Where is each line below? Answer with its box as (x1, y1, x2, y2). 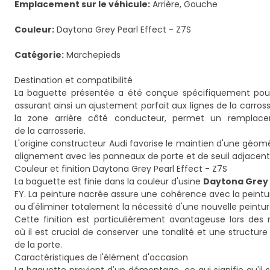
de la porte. (14, 239, 62, 251)
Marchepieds (64, 49, 121, 61)
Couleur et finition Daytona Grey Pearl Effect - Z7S (14, 163, 227, 175)
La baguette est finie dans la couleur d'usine (14, 175, 203, 187)
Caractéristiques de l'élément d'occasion (14, 251, 188, 263)
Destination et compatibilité (14, 74, 133, 86)
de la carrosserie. (14, 125, 86, 137)
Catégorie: (14, 49, 64, 61)
